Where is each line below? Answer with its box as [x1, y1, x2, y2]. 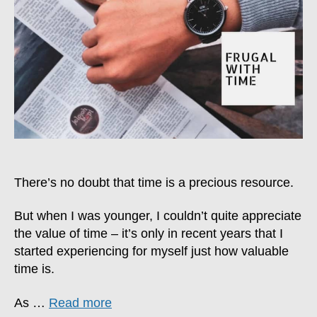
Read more [49, 295, 112, 310]
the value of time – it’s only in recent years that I [14, 226, 283, 241]
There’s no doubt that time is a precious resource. [14, 175, 294, 190]
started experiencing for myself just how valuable [14, 244, 289, 259]
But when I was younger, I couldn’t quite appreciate [14, 209, 301, 224]
